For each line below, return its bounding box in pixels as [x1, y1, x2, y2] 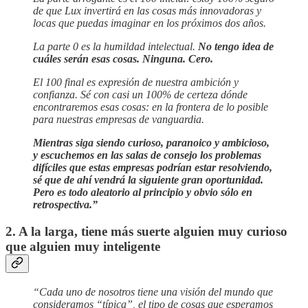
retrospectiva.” [33, 199, 98, 211]
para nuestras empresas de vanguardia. [33, 113, 204, 126]
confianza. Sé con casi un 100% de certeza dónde [33, 89, 247, 101]
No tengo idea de [198, 41, 274, 53]
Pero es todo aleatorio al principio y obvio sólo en [33, 186, 252, 199]
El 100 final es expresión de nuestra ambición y [33, 76, 239, 89]
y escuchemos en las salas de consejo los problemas [33, 149, 261, 162]
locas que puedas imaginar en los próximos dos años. [33, 17, 266, 30]
